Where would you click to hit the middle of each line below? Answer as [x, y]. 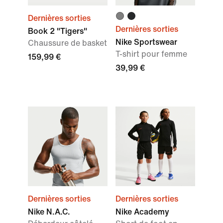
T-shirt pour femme [151, 54]
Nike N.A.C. [49, 212]
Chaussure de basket [67, 43]
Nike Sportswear [146, 42]
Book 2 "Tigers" [57, 31]
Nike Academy [142, 212]
